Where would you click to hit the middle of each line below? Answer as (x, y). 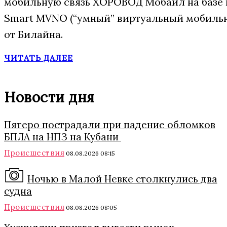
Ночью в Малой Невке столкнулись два (122, 179)
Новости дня (49, 97)
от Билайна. (33, 34)
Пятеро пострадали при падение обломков (110, 125)
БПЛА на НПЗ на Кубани (63, 137)
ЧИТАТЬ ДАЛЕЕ (39, 58)
